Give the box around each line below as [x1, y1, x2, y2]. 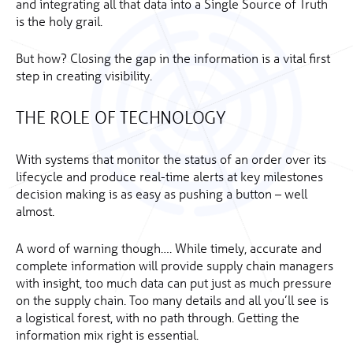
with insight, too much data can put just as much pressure [16, 274, 332, 291]
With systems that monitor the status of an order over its [16, 150, 326, 167]
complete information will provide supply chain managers [16, 257, 333, 273]
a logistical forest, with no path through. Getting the [16, 309, 299, 325]
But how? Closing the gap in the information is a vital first [16, 50, 330, 66]
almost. [16, 203, 54, 219]
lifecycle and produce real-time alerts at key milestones [16, 168, 323, 184]
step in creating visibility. [16, 67, 152, 84]
